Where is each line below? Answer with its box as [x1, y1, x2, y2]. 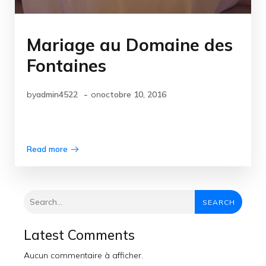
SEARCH [202, 197, 235, 207]
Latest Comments [24, 226, 135, 243]
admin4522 [36, 88, 78, 100]
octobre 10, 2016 [101, 88, 166, 100]
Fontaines [27, 55, 106, 76]
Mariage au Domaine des [27, 34, 233, 55]
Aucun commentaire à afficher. [24, 250, 143, 261]
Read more [27, 144, 68, 154]
